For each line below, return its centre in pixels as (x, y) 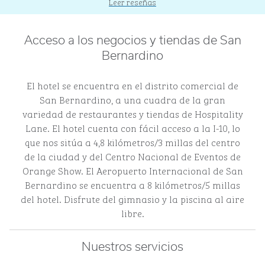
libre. (132, 213)
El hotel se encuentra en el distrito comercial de (132, 85)
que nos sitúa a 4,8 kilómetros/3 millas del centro (132, 142)
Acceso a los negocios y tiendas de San (132, 41)
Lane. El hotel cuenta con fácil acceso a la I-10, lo (132, 128)
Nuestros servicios (132, 247)
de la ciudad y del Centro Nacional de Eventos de (132, 156)
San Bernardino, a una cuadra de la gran (132, 99)
